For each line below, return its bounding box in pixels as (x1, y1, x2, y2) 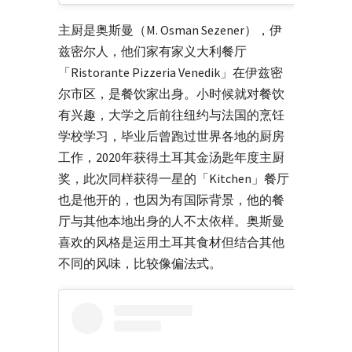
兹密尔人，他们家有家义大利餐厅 (58, 42, 247, 59)
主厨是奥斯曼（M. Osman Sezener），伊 (58, 21, 282, 38)
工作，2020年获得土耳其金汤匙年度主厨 (58, 148, 284, 165)
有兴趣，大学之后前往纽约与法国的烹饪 (58, 106, 284, 123)
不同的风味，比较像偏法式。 (58, 255, 222, 271)
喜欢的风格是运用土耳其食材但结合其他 (58, 233, 284, 250)
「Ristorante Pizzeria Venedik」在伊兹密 (58, 64, 283, 80)
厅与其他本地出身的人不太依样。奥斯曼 (58, 212, 284, 229)
